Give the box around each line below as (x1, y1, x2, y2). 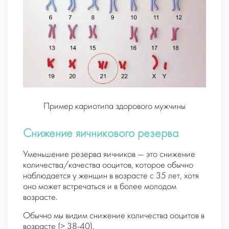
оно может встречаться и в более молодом (23, 182, 176, 191)
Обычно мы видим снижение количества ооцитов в (23, 211, 204, 220)
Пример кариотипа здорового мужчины (43, 102, 186, 111)
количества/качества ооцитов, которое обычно (23, 161, 193, 170)
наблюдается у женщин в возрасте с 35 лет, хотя (23, 171, 199, 180)
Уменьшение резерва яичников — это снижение (23, 150, 195, 159)
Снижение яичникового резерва (23, 128, 178, 140)
